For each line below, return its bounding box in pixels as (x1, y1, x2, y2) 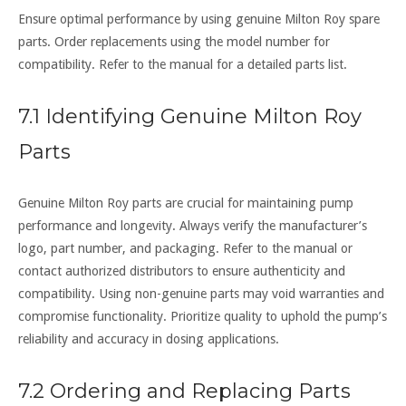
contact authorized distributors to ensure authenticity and (18, 263, 345, 278)
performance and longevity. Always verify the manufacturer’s (18, 217, 367, 233)
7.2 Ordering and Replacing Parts (18, 378, 351, 403)
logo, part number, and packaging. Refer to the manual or (18, 240, 353, 256)
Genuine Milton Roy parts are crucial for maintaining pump (18, 195, 353, 210)
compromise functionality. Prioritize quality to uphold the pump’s (18, 308, 387, 324)
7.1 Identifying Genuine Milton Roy (18, 103, 362, 129)
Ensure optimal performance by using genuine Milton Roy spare (18, 11, 380, 26)
